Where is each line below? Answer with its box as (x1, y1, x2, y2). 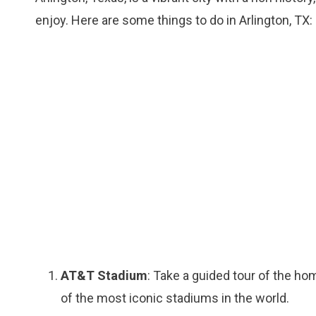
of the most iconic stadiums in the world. (61, 291, 289, 305)
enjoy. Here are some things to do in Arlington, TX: (35, 13, 312, 28)
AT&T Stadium (61, 268, 147, 283)
